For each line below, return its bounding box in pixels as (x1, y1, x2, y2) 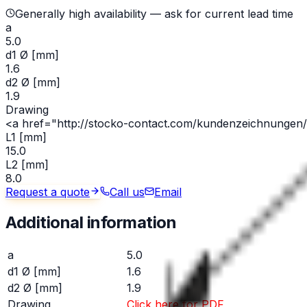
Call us (110, 184, 145, 199)
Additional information (5, 212, 177, 232)
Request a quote (5, 184, 90, 199)
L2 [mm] (5, 157, 49, 171)
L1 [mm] (5, 130, 47, 144)
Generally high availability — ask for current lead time (15, 6, 293, 21)
